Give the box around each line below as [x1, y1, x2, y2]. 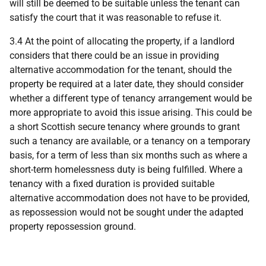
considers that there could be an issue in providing [9, 50, 219, 61]
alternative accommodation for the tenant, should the [9, 64, 232, 75]
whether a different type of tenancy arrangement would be [9, 93, 252, 104]
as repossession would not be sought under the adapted [9, 207, 243, 218]
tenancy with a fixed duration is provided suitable [9, 178, 214, 189]
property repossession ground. [9, 221, 136, 232]
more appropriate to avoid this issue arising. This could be [9, 107, 252, 118]
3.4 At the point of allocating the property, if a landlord [9, 36, 235, 47]
